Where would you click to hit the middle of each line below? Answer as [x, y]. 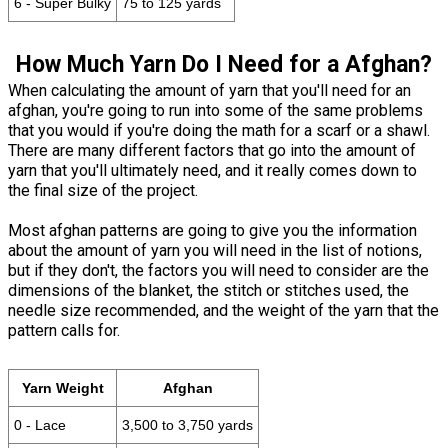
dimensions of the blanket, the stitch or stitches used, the [208, 290]
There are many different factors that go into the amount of [212, 150]
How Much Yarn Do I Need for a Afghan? [224, 64]
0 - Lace [40, 424]
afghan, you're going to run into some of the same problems [215, 110]
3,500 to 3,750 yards [187, 424]
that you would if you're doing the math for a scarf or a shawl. [219, 130]
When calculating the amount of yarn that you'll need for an [209, 90]
